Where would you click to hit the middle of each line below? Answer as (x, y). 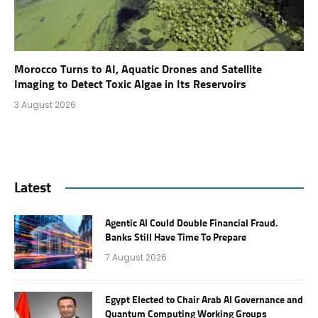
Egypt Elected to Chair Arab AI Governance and (204, 300)
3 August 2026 (45, 104)
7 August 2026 (136, 257)
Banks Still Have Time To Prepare (176, 237)
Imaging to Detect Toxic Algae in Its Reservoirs (130, 84)
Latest (33, 188)
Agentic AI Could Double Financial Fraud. (192, 223)
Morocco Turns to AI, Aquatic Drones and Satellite (138, 69)
